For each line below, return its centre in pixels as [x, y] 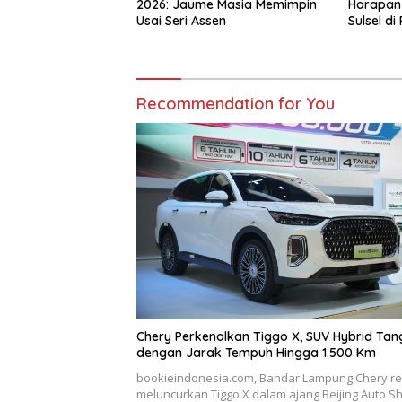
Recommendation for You [236, 103]
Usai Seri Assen [181, 20]
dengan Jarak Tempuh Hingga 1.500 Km [256, 353]
